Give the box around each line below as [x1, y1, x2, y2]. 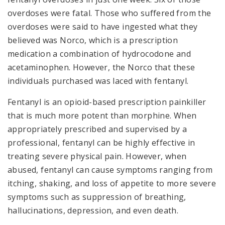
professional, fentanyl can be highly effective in [8, 137, 195, 149]
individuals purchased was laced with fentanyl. [8, 75, 189, 87]
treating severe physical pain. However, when [8, 151, 187, 162]
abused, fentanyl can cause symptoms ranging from [8, 164, 213, 176]
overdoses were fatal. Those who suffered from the [8, 8, 211, 19]
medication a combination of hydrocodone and [8, 48, 191, 60]
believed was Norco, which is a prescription [8, 35, 178, 46]
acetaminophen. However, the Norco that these [8, 62, 195, 73]
